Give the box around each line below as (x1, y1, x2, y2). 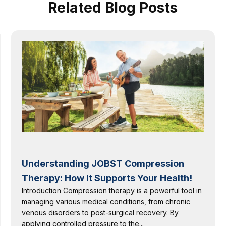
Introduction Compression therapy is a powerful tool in (22, 186, 202, 195)
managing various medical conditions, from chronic (22, 197, 191, 206)
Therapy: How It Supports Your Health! (22, 172, 193, 183)
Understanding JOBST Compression (22, 158, 185, 169)
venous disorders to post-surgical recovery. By (22, 208, 179, 217)
